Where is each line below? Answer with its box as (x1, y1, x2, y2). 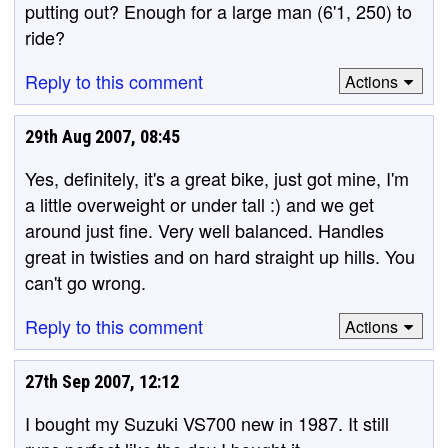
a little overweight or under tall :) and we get (25, 191, 374, 217)
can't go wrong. (25, 269, 146, 295)
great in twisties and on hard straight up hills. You (25, 243, 415, 269)
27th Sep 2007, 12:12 (25, 371, 179, 392)
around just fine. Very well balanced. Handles (25, 217, 384, 243)
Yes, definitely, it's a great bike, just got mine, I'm (25, 165, 409, 191)
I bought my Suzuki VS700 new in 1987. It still (25, 410, 389, 436)
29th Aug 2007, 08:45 (25, 126, 180, 147)
